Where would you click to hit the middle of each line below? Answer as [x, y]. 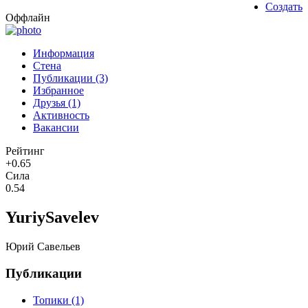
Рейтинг [25, 151]
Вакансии [56, 128]
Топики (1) [58, 300]
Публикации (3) [70, 78]
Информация [64, 54]
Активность [61, 115]
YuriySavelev [52, 218]
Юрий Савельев [43, 247]
